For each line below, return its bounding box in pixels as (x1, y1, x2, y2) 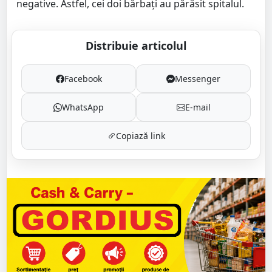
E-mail (185, 101, 211, 114)
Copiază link (115, 130, 165, 142)
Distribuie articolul (86, 38, 186, 53)
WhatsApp (62, 101, 104, 114)
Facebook (64, 73, 102, 85)
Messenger (175, 73, 220, 85)
